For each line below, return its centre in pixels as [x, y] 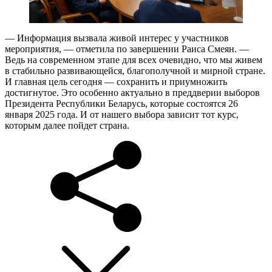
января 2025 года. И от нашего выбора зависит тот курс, [122, 115]
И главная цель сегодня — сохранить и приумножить [116, 82]
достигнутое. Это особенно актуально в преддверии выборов [132, 93]
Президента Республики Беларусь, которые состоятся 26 [121, 104]
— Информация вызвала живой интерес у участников [117, 38]
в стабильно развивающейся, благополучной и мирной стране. [135, 71]
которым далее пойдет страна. [67, 126]
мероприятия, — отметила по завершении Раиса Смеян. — [127, 49]
